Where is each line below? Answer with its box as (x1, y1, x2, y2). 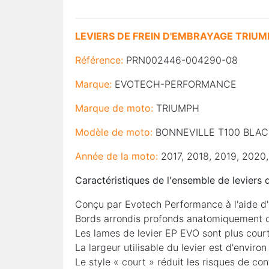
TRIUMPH (156, 102, 199, 114)
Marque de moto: (75, 102, 153, 114)
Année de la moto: (75, 150, 158, 162)
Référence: (75, 54, 123, 66)
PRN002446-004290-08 (126, 54, 238, 66)
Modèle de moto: (75, 126, 153, 138)
